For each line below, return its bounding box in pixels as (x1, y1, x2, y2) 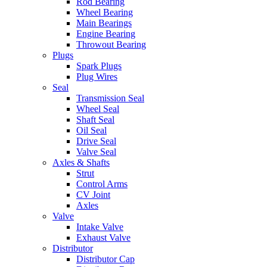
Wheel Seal (76, 103, 119, 114)
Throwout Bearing (76, 39, 146, 49)
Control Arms (76, 178, 128, 189)
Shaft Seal (76, 114, 114, 125)
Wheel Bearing (76, 7, 133, 17)
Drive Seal (76, 135, 116, 146)
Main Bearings (76, 17, 132, 28)
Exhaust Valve (76, 232, 131, 243)
